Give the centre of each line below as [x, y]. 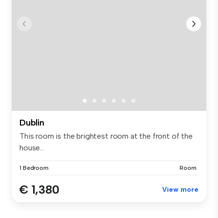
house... [32, 148]
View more [180, 190]
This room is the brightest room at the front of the [106, 136]
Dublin [32, 123]
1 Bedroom [34, 168]
